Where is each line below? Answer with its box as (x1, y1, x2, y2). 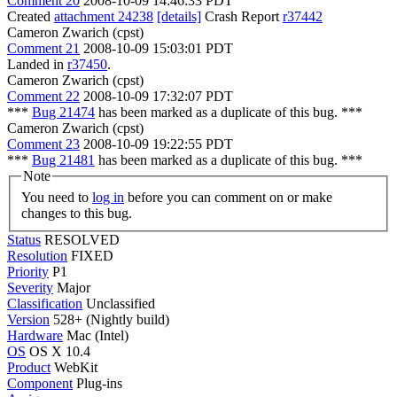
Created (7, 9, 54, 24)
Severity (7, 279, 53, 295)
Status (7, 231, 41, 247)
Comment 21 (7, 41, 80, 56)
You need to (21, 189, 92, 205)
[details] (157, 9, 201, 24)
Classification (7, 295, 82, 311)
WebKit (54, 359, 97, 375)
